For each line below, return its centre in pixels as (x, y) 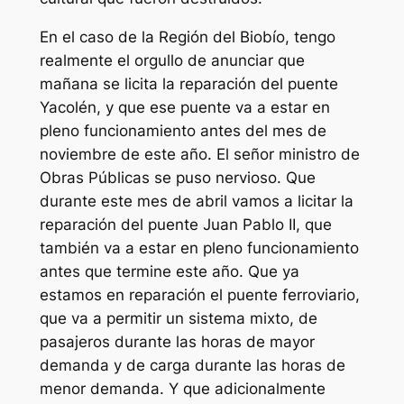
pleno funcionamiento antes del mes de (183, 130)
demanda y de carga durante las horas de (192, 365)
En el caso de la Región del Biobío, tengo (187, 37)
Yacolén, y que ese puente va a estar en (184, 107)
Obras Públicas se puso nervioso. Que (177, 177)
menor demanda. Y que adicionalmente (182, 388)
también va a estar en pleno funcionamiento (199, 248)
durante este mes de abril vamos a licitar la (196, 201)
